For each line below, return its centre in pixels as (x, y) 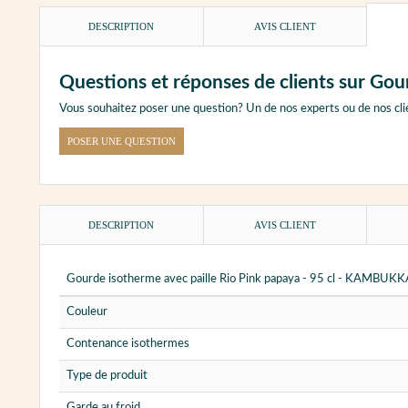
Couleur (87, 312)
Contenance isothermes (128, 344)
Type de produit (107, 376)
